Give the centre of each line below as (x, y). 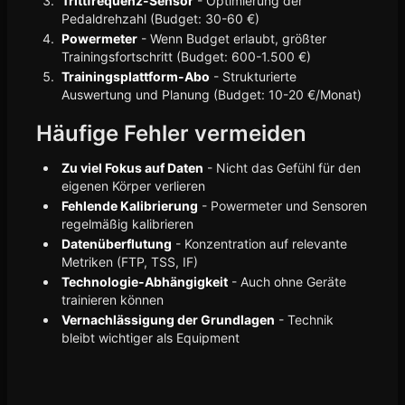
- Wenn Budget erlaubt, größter (232, 38)
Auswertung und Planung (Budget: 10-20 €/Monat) (212, 94)
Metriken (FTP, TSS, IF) (130, 262)
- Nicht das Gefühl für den (282, 168)
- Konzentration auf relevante (259, 244)
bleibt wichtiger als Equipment (151, 338)
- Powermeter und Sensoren (283, 206)
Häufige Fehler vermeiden (171, 133)
